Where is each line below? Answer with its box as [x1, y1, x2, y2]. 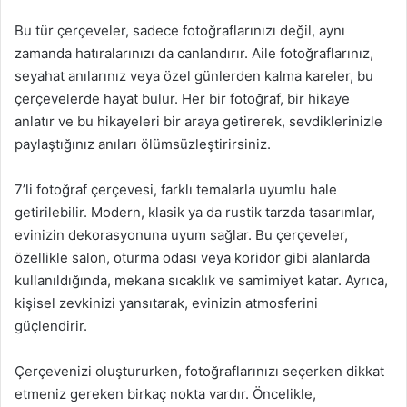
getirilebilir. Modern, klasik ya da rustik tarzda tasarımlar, [15, 203, 375, 221]
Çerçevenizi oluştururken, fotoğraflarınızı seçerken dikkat [15, 362, 384, 380]
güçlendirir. [15, 316, 87, 334]
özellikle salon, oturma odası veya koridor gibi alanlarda [15, 248, 370, 266]
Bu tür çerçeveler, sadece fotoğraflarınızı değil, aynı [15, 21, 345, 39]
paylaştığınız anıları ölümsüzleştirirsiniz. [15, 134, 271, 153]
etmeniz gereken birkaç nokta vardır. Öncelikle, [15, 384, 316, 402]
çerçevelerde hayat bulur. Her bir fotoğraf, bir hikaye [15, 89, 350, 107]
